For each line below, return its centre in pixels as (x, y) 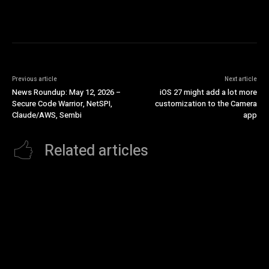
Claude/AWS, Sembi (47, 115)
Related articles (96, 151)
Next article (240, 80)
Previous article (35, 80)
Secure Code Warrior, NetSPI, (62, 104)
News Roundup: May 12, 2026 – (66, 92)
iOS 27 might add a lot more (208, 92)
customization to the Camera (206, 104)
